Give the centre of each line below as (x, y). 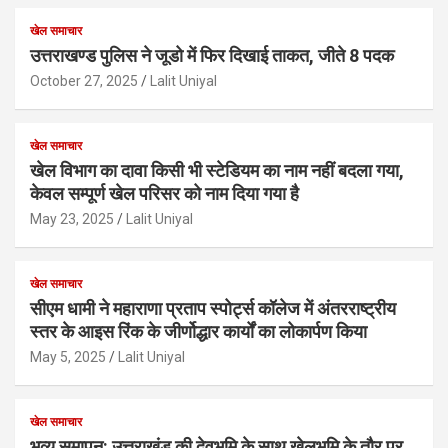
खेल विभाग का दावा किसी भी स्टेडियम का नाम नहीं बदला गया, (217, 170)
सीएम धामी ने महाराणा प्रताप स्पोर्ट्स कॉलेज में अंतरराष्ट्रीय (213, 308)
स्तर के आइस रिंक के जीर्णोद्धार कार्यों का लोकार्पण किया (198, 331)
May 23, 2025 (72, 218)
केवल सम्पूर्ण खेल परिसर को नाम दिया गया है (164, 193)
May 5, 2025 (68, 356)
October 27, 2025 (84, 80)
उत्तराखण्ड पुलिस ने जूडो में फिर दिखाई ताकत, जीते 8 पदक (212, 55)
